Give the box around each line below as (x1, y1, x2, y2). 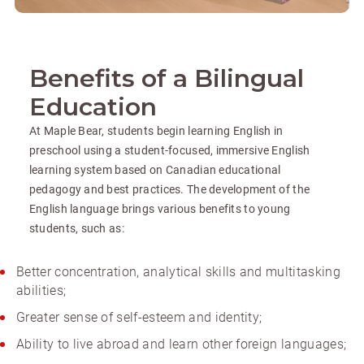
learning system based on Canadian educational (28, 163, 281, 177)
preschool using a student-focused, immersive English (28, 144, 310, 158)
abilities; (16, 283, 67, 299)
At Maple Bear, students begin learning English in (28, 124, 284, 138)
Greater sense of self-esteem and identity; (16, 310, 262, 326)
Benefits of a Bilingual (28, 63, 304, 94)
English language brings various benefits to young (28, 202, 291, 216)
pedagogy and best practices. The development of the (28, 183, 310, 197)
